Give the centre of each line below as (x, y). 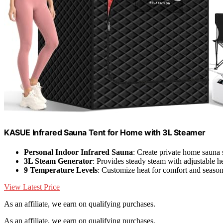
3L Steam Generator (58, 161)
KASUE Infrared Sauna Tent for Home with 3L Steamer (105, 132)
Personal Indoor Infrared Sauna (78, 152)
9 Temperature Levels (61, 170)
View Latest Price (32, 187)
